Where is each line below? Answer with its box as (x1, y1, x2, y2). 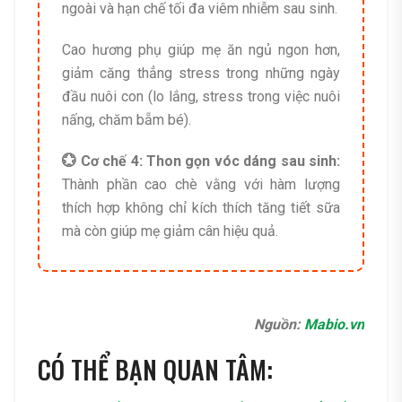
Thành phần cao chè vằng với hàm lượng (62, 176, 340, 194)
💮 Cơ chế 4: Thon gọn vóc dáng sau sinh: (62, 153, 340, 170)
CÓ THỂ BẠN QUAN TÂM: (38, 351, 273, 389)
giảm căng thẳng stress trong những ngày (62, 65, 340, 83)
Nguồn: (254, 316, 304, 334)
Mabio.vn (304, 316, 364, 334)
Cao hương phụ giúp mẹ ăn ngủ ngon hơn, (62, 41, 340, 59)
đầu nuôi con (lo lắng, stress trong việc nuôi (62, 88, 340, 106)
